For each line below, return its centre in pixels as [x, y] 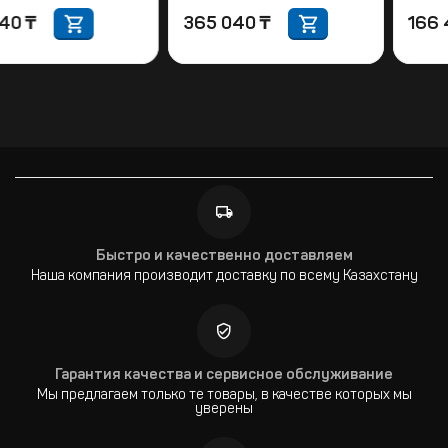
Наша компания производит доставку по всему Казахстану [224, 277]
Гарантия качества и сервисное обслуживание [224, 375]
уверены [224, 410]
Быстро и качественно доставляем [224, 256]
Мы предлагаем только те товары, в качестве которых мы [224, 396]
